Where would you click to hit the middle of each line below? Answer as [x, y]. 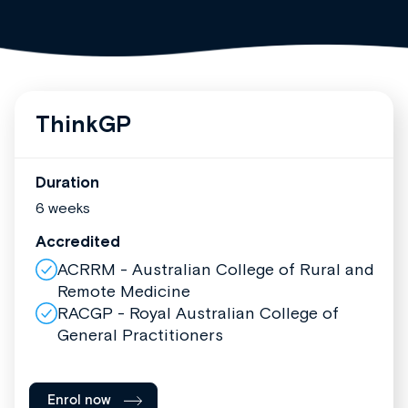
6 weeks [63, 208]
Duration [67, 183]
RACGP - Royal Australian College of [198, 313]
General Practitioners [140, 335]
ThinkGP [83, 124]
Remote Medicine [124, 291]
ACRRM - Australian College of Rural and [215, 270]
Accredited [78, 242]
